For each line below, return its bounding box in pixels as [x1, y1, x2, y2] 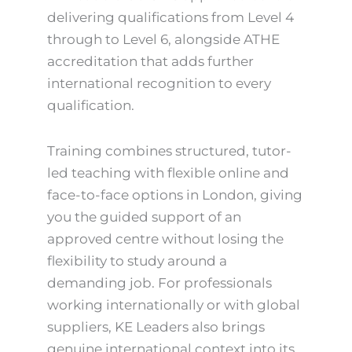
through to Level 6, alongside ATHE [47, 31, 280, 48]
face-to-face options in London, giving [47, 186, 302, 203]
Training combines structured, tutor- [47, 142, 291, 159]
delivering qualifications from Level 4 [47, 9, 294, 26]
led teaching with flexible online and [47, 164, 289, 181]
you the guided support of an [47, 208, 241, 225]
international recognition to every [47, 75, 271, 92]
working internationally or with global [47, 296, 300, 313]
